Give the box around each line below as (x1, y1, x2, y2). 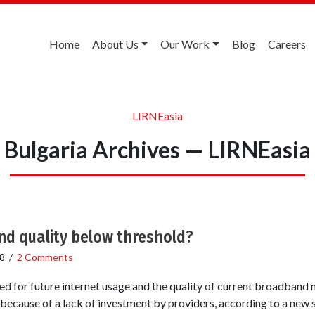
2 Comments (16, 250, 73, 263)
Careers (268, 37, 306, 51)
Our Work (160, 37, 210, 51)
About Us (91, 37, 139, 51)
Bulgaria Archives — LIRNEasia (4, 135, 311, 163)
